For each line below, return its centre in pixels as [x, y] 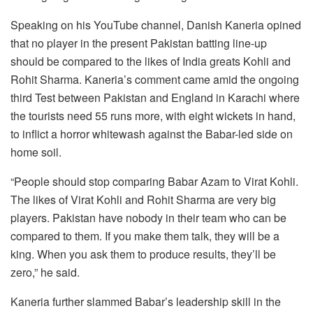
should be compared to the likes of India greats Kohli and [151, 61]
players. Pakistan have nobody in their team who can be [148, 218]
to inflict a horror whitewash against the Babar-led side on [152, 134]
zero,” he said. [45, 272]
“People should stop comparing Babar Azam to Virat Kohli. [154, 182]
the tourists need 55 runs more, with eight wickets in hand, [153, 116]
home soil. [36, 152]
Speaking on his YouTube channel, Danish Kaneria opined [156, 25]
